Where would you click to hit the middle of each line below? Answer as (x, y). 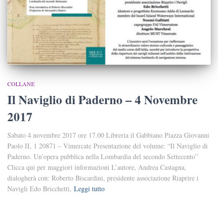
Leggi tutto (89, 188)
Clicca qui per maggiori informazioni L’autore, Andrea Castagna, (97, 167)
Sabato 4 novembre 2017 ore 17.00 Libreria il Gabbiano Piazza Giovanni (108, 135)
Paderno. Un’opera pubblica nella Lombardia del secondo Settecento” (103, 156)
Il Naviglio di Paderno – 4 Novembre (102, 99)
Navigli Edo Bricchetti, (39, 188)
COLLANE (21, 83)
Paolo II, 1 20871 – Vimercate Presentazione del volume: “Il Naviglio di (108, 145)
